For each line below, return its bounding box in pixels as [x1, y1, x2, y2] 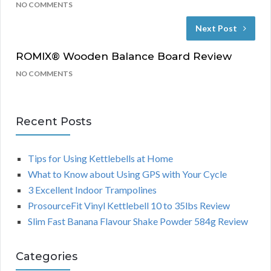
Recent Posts [16, 115, 91, 129]
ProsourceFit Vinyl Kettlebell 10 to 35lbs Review [28, 200, 230, 212]
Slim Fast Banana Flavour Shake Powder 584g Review [28, 215, 248, 227]
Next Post [195, 23, 237, 34]
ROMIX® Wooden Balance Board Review [16, 50, 232, 63]
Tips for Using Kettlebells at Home [28, 152, 173, 165]
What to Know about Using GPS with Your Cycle [28, 168, 227, 180]
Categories [16, 250, 77, 264]
